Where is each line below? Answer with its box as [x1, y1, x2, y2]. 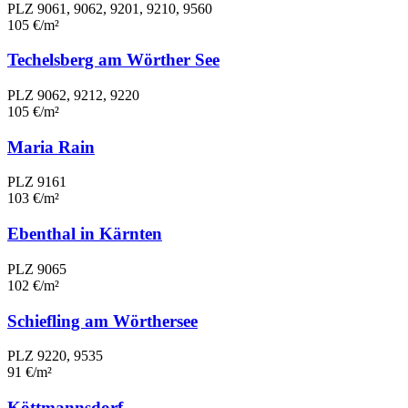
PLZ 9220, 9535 [7, 348, 103, 364]
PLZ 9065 [7, 260, 66, 277]
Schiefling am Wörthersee [7, 311, 198, 331]
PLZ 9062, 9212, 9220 [7, 87, 139, 103]
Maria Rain [7, 137, 95, 157]
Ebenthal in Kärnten [7, 224, 162, 244]
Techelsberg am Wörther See [7, 50, 219, 70]
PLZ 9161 [7, 174, 66, 190]
